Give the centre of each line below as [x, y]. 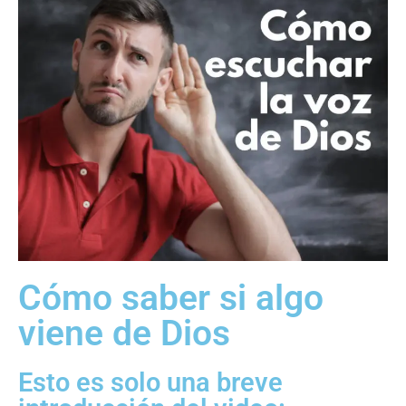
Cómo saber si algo [171, 299]
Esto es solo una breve [150, 383]
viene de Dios [124, 334]
